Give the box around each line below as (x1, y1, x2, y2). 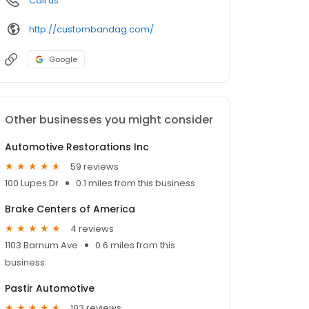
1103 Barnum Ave (5, 239, 78, 252)
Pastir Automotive (5, 281, 94, 296)
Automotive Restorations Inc (5, 140, 149, 154)
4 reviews (70, 221, 114, 235)
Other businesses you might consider (5, 112, 213, 128)
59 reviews (70, 159, 119, 173)
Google (49, 54, 77, 66)
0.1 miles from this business (76, 177, 195, 190)
